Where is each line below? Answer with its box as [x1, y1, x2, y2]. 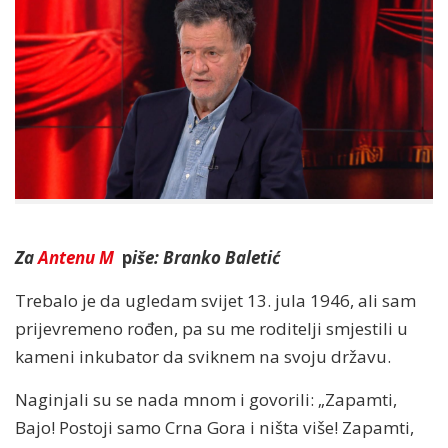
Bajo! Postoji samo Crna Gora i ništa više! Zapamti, [15, 415, 414, 439]
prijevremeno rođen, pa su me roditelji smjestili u [15, 316, 408, 340]
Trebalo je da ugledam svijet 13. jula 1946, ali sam [15, 288, 416, 312]
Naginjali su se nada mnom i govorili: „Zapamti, [15, 387, 397, 411]
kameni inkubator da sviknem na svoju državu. [15, 344, 391, 368]
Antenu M [38, 245, 118, 269]
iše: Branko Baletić [132, 245, 280, 269]
